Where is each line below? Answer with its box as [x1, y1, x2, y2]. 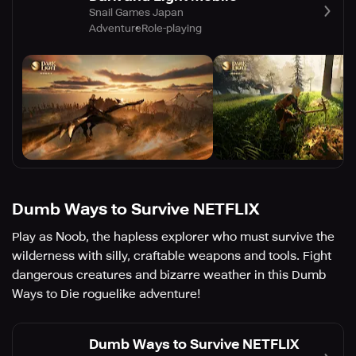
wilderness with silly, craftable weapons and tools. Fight [12, 249, 331, 264]
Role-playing [141, 21, 202, 34]
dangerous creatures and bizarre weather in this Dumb [12, 268, 326, 283]
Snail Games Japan [89, 6, 184, 18]
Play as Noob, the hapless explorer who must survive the [12, 230, 335, 245]
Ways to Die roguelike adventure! [12, 287, 200, 302]
